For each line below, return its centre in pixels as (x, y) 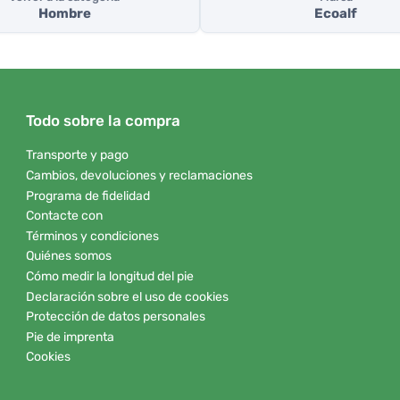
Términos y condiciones (92, 236)
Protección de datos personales (116, 317)
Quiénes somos (69, 256)
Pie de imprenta (70, 337)
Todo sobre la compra (103, 121)
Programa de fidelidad (88, 196)
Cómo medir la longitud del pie (110, 276)
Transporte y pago (77, 155)
